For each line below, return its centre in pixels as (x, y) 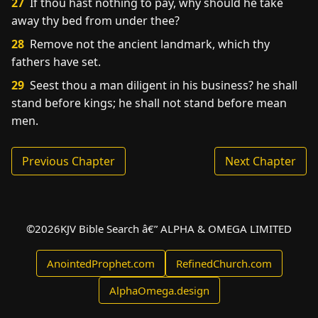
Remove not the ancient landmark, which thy (148, 44)
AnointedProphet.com (100, 263)
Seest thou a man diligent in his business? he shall (162, 85)
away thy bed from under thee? (95, 21)
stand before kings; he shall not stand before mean (149, 103)
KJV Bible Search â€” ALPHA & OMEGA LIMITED (176, 229)
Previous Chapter (68, 161)
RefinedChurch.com (224, 263)
